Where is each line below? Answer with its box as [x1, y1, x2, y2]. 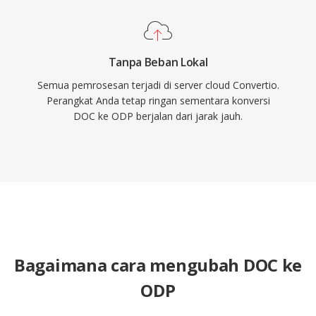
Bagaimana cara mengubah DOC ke [14, 253, 303, 276]
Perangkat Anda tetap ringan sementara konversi [46, 94, 270, 107]
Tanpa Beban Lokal [108, 54, 208, 70]
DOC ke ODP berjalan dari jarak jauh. [73, 109, 243, 123]
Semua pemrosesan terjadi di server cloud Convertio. [37, 78, 279, 92]
